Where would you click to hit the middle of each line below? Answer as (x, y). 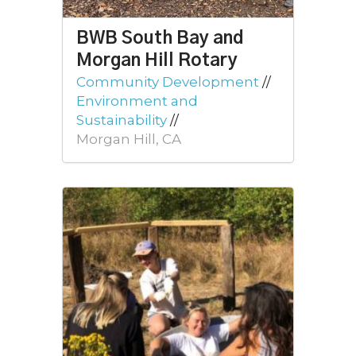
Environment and (137, 101)
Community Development (168, 82)
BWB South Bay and (160, 39)
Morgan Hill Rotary (157, 61)
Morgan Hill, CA (129, 139)
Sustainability (122, 120)
